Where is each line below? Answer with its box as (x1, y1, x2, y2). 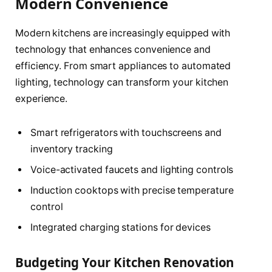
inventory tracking (30, 143, 113, 155)
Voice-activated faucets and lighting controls (30, 163, 234, 175)
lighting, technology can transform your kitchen (15, 76, 229, 89)
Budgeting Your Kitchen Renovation (15, 253, 234, 271)
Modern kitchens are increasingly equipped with (15, 27, 231, 39)
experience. (15, 93, 68, 105)
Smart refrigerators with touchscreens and (30, 126, 222, 138)
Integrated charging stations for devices (30, 221, 211, 233)
